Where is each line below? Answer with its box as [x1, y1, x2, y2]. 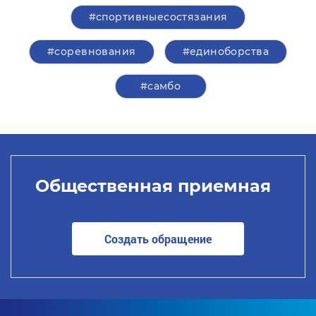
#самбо [140, 79, 181, 92]
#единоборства [182, 44, 269, 58]
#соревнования [47, 44, 136, 58]
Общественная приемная [35, 176, 271, 197]
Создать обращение [104, 231, 212, 247]
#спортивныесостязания [88, 10, 228, 23]
